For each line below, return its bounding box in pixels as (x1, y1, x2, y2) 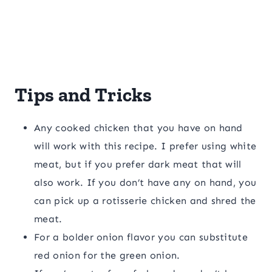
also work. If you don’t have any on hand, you (34, 177, 257, 189)
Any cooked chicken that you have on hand (34, 122, 243, 134)
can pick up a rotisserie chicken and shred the (34, 195, 256, 207)
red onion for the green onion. (34, 250, 180, 262)
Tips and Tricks (15, 83, 152, 107)
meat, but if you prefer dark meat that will (34, 158, 242, 171)
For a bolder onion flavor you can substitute (34, 231, 248, 243)
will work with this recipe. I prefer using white (34, 140, 257, 152)
